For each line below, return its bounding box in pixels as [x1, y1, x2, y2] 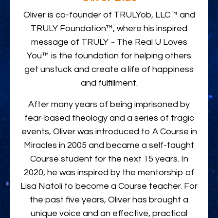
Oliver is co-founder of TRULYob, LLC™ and [23, 10, 195, 19]
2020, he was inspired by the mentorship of [24, 167, 194, 177]
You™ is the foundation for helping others [27, 51, 191, 60]
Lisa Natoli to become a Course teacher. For [20, 181, 198, 191]
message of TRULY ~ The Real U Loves [31, 37, 187, 47]
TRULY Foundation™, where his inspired [31, 23, 187, 33]
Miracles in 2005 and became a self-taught [24, 140, 194, 150]
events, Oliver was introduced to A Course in [21, 127, 197, 136]
